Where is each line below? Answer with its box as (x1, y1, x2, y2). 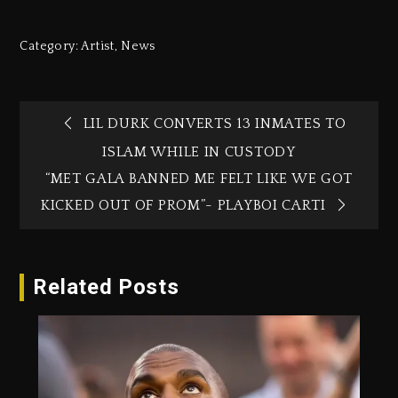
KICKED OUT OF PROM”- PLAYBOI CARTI (41, 197, 326, 214)
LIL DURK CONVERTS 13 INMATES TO (83, 115, 346, 131)
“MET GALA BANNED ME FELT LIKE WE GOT (44, 171, 354, 187)
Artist (81, 38, 115, 53)
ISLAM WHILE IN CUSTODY (102, 144, 296, 161)
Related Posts (33, 275, 179, 300)
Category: (20, 38, 82, 53)
